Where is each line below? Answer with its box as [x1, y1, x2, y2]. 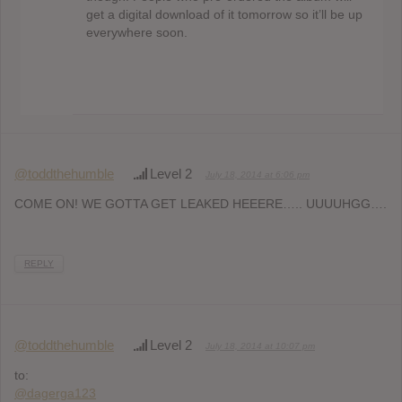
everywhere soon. [85, 25, 188, 40]
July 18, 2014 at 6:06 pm [205, 170, 310, 180]
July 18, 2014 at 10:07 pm [205, 341, 315, 352]
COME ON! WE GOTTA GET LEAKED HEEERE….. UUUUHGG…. [14, 197, 387, 212]
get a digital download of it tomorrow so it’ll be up [85, 7, 363, 22]
